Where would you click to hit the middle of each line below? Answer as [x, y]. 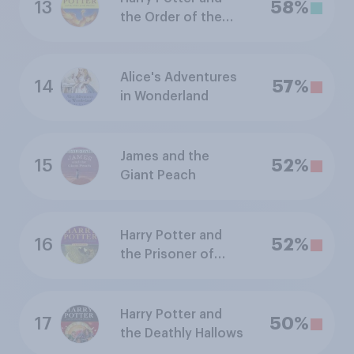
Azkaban [147, 274]
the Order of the [171, 18]
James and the [165, 157]
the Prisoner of [167, 255]
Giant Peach [158, 176]
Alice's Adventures [179, 78]
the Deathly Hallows [182, 334]
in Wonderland [164, 97]
